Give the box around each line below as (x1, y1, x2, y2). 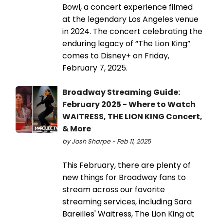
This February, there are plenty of (62, 160, 191, 171)
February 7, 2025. (62, 62, 129, 74)
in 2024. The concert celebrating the (62, 26, 202, 37)
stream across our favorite (62, 184, 165, 196)
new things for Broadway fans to (62, 172, 186, 183)
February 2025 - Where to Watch (62, 99, 196, 110)
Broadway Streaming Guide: (62, 87, 180, 98)
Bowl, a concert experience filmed (62, 1, 193, 13)
